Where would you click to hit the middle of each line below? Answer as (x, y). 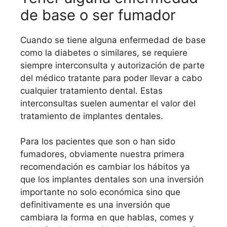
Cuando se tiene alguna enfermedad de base (113, 40)
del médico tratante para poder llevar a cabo (111, 78)
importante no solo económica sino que (100, 192)
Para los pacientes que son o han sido (98, 142)
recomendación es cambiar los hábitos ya (105, 167)
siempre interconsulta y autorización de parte (112, 65)
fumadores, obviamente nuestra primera (102, 154)
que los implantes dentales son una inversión (112, 180)
